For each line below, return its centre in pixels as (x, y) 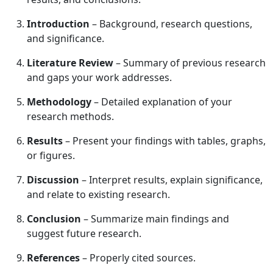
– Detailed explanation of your (162, 101)
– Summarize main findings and (155, 218)
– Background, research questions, (171, 23)
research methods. (70, 116)
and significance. (66, 38)
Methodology (59, 101)
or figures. (51, 155)
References (53, 257)
